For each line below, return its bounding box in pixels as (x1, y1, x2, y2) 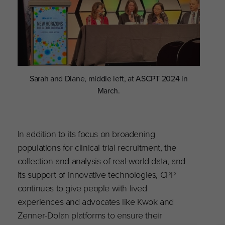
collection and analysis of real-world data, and (17, 154, 185, 167)
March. (97, 84, 120, 96)
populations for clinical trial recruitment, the (17, 140, 176, 153)
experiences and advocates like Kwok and (17, 194, 174, 207)
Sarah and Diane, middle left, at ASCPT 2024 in (30, 72, 188, 84)
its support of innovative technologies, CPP (17, 167, 176, 180)
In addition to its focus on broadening (17, 127, 155, 140)
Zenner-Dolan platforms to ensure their (17, 208, 162, 221)
